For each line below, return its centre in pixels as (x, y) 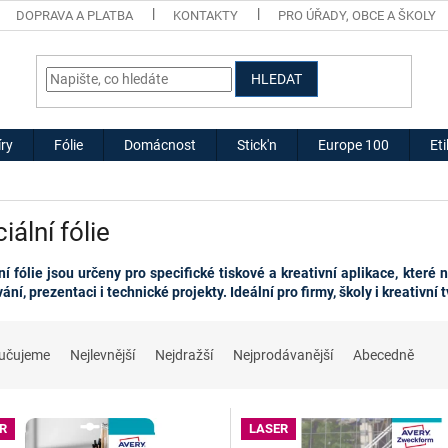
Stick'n (257, 145)
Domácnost (160, 145)
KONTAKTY (206, 15)
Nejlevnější (102, 354)
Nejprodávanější (283, 354)
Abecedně (383, 354)
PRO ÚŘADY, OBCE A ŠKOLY (357, 15)
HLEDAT (277, 78)
